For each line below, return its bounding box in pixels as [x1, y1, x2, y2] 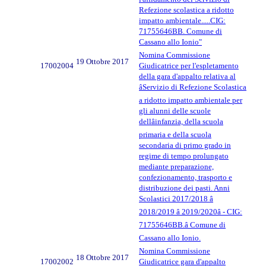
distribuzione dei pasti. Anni [139, 183, 230, 192]
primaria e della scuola [139, 129, 211, 139]
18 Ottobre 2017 [76, 252, 129, 262]
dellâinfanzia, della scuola [139, 116, 223, 126]
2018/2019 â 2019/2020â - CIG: [139, 207, 242, 216]
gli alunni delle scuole [139, 106, 211, 115]
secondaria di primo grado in [139, 140, 231, 150]
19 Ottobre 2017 [76, 56, 129, 66]
